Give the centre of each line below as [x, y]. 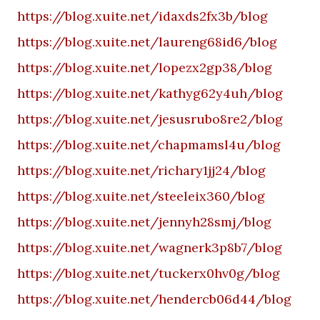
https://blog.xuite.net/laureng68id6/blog [147, 42]
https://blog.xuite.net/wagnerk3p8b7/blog [150, 247]
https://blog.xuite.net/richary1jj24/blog [141, 170]
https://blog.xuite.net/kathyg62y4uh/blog [150, 93]
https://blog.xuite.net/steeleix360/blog [141, 196]
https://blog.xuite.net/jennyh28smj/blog [144, 222]
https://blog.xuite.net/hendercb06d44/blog [154, 299]
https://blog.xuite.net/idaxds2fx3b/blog [142, 16]
